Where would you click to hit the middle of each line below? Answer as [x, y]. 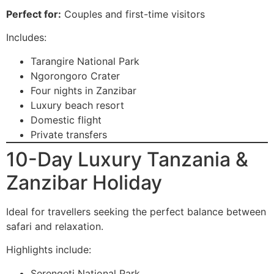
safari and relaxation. [55, 226]
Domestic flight [66, 120]
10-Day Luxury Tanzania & [127, 159]
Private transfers [69, 134]
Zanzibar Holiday [84, 182]
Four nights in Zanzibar [83, 90]
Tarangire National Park [85, 61]
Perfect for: [34, 14]
